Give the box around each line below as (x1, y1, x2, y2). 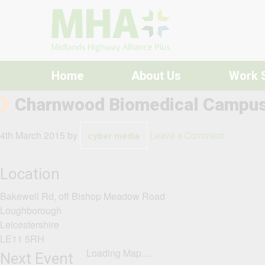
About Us (131, 69, 182, 83)
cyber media (88, 131, 140, 142)
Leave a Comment (150, 130, 224, 142)
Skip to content (9, 4, 80, 16)
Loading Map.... (86, 245, 151, 260)
